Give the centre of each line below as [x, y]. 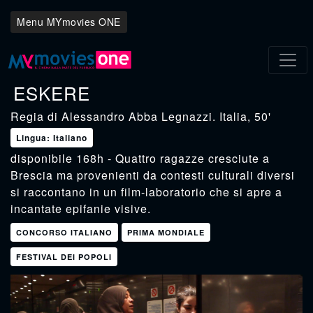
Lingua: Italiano [52, 138]
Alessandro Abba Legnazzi [137, 116]
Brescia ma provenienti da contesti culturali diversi [153, 175]
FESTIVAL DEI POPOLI [64, 257]
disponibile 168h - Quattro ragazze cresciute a [140, 158]
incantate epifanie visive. [81, 209]
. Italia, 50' [242, 116]
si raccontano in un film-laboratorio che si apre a [146, 192]
